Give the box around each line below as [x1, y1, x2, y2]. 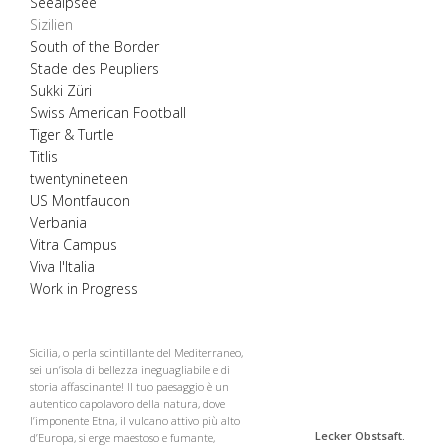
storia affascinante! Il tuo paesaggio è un [30, 379, 229, 394]
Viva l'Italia [30, 257, 95, 276]
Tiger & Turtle [30, 125, 114, 144]
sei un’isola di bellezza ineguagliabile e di [30, 362, 230, 377]
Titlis [30, 147, 58, 166]
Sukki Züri [30, 81, 92, 100]
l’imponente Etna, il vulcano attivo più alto [30, 413, 240, 428]
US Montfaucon [30, 191, 130, 210]
